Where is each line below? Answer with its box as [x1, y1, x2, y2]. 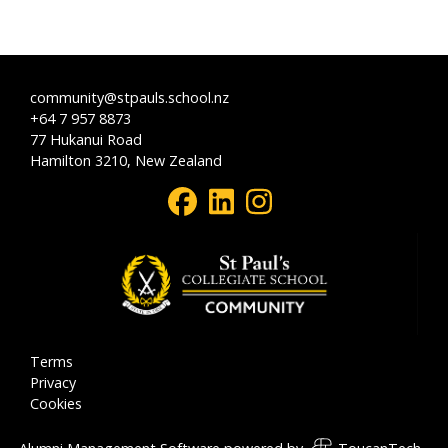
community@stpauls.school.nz [30, 88, 229, 108]
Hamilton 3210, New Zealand [30, 151, 222, 171]
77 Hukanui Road [30, 130, 142, 150]
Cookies [30, 394, 82, 414]
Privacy [30, 373, 76, 393]
